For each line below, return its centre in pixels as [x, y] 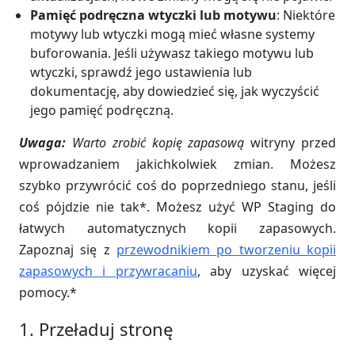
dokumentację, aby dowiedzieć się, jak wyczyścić [175, 91]
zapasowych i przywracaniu [108, 271]
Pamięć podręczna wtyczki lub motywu [154, 15]
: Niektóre [306, 15]
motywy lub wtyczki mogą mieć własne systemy [173, 34]
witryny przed [290, 143]
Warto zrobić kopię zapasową [155, 143]
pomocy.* [48, 292]
